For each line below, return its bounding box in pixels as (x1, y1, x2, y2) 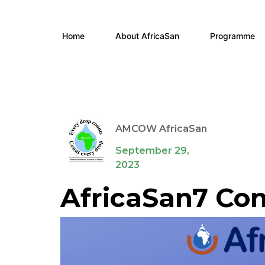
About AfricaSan (115, 30, 180, 41)
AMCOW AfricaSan (115, 123, 207, 134)
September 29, (115, 145, 189, 156)
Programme (210, 30, 256, 41)
